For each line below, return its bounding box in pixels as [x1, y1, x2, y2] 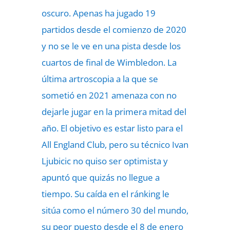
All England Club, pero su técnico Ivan [41, 139, 188, 150]
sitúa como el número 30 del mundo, [41, 204, 188, 216]
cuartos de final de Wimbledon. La [41, 56, 177, 68]
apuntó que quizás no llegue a [41, 171, 160, 183]
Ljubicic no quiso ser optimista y [41, 155, 168, 167]
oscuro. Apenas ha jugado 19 [41, 7, 156, 19]
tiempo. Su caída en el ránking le [41, 188, 169, 200]
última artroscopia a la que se [41, 73, 158, 85]
